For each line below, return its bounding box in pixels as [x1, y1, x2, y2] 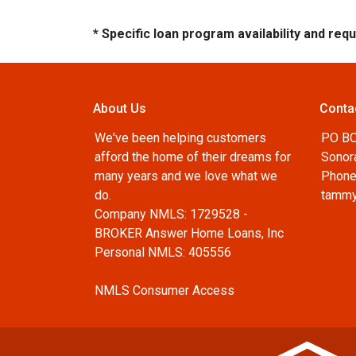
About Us [93, 101, 146, 116]
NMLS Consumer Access [95, 283, 234, 298]
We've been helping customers [95, 130, 266, 145]
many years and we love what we [95, 168, 277, 184]
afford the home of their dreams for [95, 149, 291, 164]
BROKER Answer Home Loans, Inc [95, 226, 284, 241]
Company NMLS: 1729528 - [95, 207, 248, 222]
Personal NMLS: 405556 [95, 245, 231, 260]
